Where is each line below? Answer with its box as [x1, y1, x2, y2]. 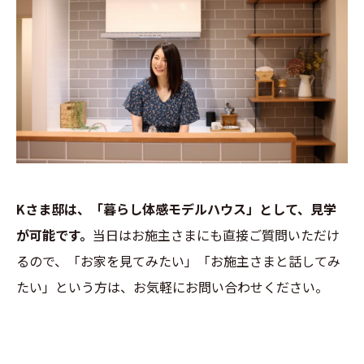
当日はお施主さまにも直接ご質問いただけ [93, 225, 340, 245]
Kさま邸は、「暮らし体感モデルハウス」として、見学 [16, 199, 336, 219]
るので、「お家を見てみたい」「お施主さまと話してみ [16, 251, 340, 271]
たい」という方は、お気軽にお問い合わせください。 [16, 277, 328, 297]
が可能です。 [16, 225, 93, 245]
